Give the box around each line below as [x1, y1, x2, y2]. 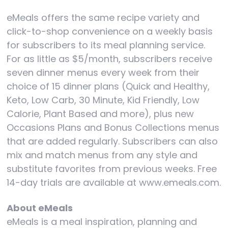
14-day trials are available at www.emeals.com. [7, 176, 221, 189]
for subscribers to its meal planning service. [7, 39, 206, 51]
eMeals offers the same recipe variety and [7, 11, 200, 24]
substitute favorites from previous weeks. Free [7, 162, 217, 175]
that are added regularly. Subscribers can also [7, 135, 218, 148]
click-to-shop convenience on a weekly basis [7, 25, 213, 38]
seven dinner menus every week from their [7, 66, 200, 79]
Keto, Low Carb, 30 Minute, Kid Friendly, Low [7, 94, 200, 106]
